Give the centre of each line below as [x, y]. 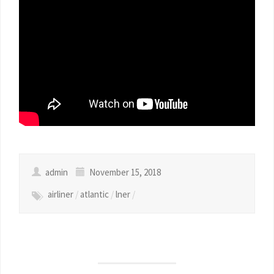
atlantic [94, 194]
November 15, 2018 [124, 172]
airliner [61, 194]
